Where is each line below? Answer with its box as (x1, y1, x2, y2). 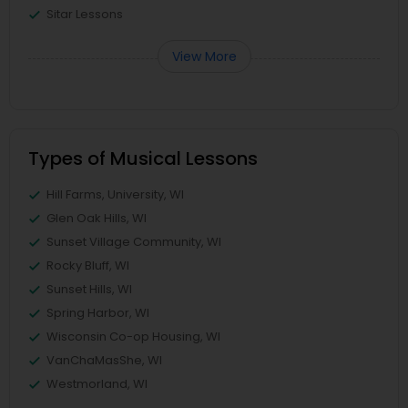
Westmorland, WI (46, 375, 148, 393)
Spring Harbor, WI (46, 304, 149, 321)
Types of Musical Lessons (28, 146, 258, 171)
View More (171, 47, 237, 66)
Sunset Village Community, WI (46, 233, 221, 250)
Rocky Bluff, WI (46, 257, 129, 274)
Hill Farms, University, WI (46, 186, 184, 203)
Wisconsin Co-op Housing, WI (46, 328, 220, 345)
